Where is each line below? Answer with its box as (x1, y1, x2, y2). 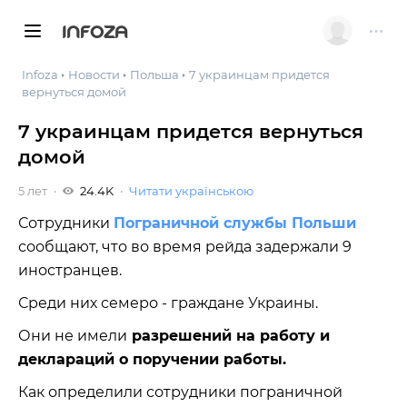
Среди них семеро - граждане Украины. (18, 294, 318, 312)
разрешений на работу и (127, 327, 330, 344)
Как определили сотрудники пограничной (18, 383, 342, 401)
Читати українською (129, 184, 253, 198)
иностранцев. (18, 262, 122, 279)
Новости (68, 67, 120, 82)
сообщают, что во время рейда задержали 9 (18, 238, 352, 255)
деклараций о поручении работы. (18, 351, 286, 368)
